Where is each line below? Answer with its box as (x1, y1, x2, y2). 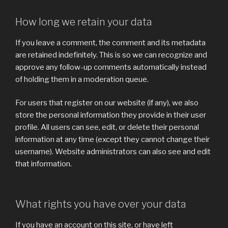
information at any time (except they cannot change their (15, 135, 210, 145)
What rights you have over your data (15, 197, 186, 210)
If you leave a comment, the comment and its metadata (15, 38, 206, 47)
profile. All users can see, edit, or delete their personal (15, 123, 199, 132)
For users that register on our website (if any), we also (15, 98, 198, 108)
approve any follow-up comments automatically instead (15, 62, 207, 72)
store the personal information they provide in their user (15, 110, 206, 120)
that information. (15, 159, 72, 169)
